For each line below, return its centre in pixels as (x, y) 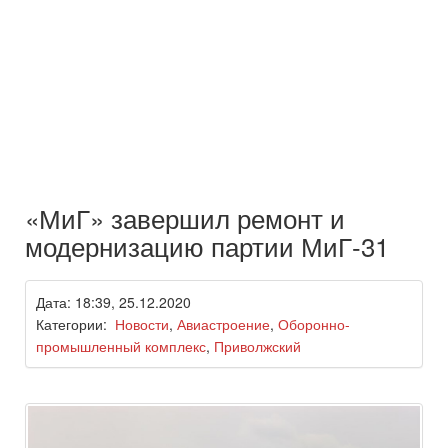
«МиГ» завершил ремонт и (185, 218)
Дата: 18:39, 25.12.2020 (113, 302)
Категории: (75, 324)
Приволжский (257, 346)
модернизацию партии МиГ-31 (207, 246)
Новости (142, 324)
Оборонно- (314, 324)
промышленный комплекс (121, 346)
